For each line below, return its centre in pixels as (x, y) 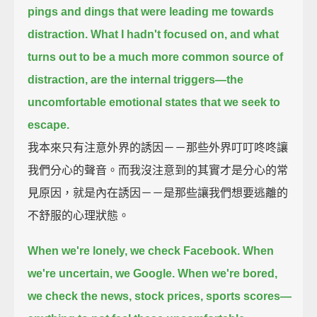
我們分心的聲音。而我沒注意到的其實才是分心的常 (158, 170)
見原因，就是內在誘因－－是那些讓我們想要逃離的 (158, 192)
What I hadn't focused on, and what (185, 34)
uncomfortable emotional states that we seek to (154, 102)
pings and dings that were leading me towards (151, 11)
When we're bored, (228, 273)
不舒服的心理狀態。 (79, 215)
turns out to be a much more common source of (156, 57)
